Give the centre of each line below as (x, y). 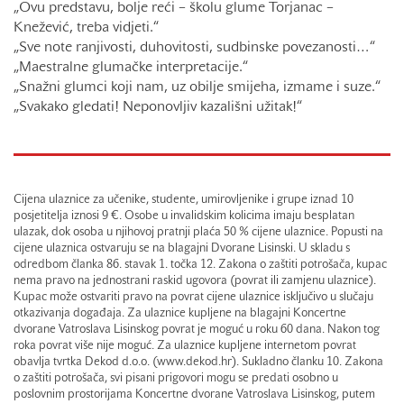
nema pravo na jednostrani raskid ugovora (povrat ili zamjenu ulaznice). (195, 282)
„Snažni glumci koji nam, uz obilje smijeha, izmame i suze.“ (197, 88)
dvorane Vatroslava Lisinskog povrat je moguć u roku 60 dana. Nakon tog (197, 331)
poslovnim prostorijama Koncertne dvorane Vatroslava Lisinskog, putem (194, 395)
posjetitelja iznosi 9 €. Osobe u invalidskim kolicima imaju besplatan (184, 217)
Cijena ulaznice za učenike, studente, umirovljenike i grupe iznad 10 (184, 201)
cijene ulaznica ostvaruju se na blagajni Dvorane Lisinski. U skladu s (182, 249)
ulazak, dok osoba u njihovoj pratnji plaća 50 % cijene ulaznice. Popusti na (198, 233)
